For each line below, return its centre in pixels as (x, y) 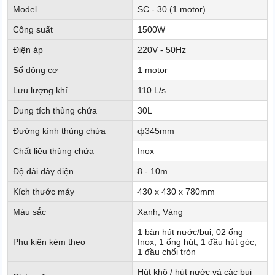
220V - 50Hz (162, 50)
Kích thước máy (44, 192)
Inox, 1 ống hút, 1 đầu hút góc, (197, 242)
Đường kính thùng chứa (59, 131)
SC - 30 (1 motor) (172, 10)
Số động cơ (35, 70)
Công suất (33, 30)
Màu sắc (29, 212)
